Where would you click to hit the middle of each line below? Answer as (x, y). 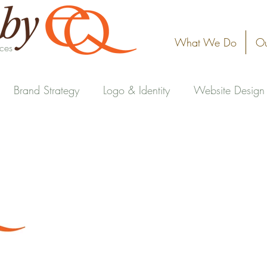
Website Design (229, 90)
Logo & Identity (136, 90)
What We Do (205, 42)
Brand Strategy (46, 90)
